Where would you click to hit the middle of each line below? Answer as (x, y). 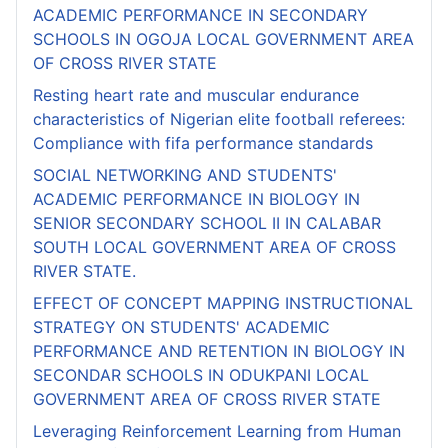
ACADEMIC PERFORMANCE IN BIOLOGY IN (196, 198)
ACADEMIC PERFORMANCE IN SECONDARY (200, 14)
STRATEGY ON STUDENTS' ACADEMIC (181, 326)
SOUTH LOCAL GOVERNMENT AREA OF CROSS (214, 246)
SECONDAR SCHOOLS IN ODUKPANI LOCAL (201, 374)
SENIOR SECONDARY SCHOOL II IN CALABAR (207, 222)
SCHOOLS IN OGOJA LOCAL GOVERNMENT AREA (223, 38)
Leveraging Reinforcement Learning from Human (217, 430)
